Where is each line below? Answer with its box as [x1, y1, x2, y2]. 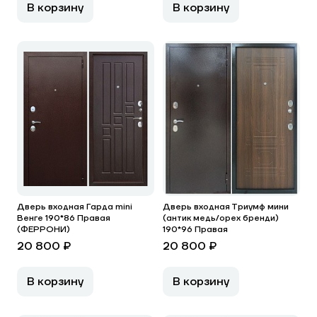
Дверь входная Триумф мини [163, 202, 289, 212]
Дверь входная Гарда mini [17, 202, 132, 212]
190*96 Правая [163, 224, 228, 235]
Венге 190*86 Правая [17, 213, 110, 224]
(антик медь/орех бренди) [163, 213, 279, 224]
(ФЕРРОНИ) [17, 224, 70, 235]
